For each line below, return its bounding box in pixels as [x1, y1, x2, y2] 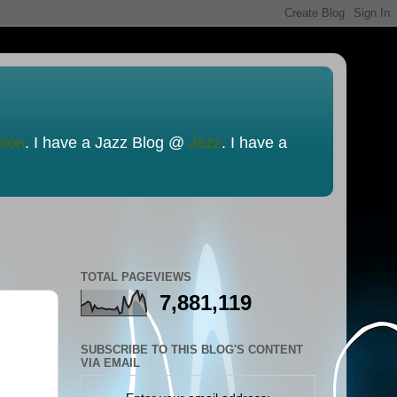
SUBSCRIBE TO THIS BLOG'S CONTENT [81, 342, 303, 356]
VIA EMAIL [81, 355, 140, 370]
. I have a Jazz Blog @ [25, 134, 189, 152]
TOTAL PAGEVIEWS [81, 270, 191, 284]
